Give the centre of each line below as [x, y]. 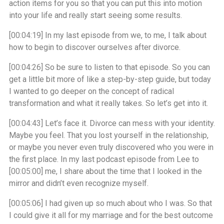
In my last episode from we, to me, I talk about [125, 35]
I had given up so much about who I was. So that [127, 203]
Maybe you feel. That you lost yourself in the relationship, [109, 135]
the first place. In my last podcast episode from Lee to [104, 159]
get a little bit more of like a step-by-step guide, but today [110, 79]
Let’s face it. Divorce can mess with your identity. [129, 123]
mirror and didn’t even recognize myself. [79, 183]
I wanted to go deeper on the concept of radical [91, 91]
